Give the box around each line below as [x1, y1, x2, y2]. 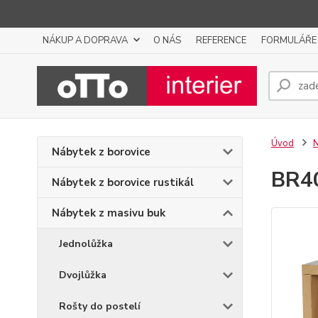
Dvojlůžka [59, 268, 106, 282]
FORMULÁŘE [261, 34, 317, 47]
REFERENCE [196, 34, 246, 47]
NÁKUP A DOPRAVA [43, 34, 128, 47]
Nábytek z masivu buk [52, 206, 165, 220]
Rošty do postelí [59, 300, 141, 313]
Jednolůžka [59, 237, 113, 251]
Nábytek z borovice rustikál [52, 175, 194, 190]
